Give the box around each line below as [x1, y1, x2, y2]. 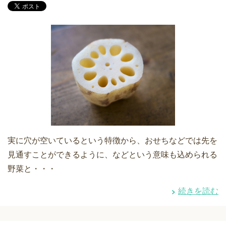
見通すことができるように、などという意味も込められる [8, 150, 217, 159]
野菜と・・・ [8, 164, 56, 174]
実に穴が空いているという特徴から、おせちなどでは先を [8, 136, 217, 145]
